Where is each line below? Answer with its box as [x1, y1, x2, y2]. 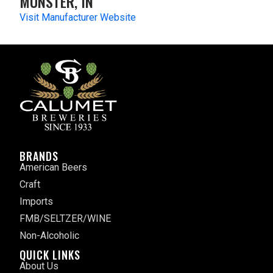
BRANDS [19, 147, 58, 164]
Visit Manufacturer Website [19, 12, 136, 23]
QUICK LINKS [19, 246, 80, 263]
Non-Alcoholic [19, 229, 79, 241]
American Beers [19, 161, 87, 173]
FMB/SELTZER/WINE [19, 212, 111, 224]
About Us [19, 260, 58, 272]
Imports [19, 195, 53, 207]
